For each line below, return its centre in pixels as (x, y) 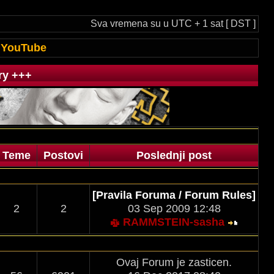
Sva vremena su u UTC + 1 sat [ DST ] (173, 24)
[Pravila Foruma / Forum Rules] (174, 195)
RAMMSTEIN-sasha (173, 222)
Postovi (63, 155)
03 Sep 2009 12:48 (174, 209)
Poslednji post (174, 155)
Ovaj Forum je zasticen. (174, 262)
